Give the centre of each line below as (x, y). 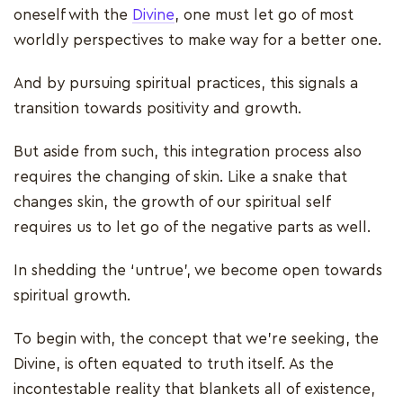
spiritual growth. (74, 295)
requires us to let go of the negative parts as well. (192, 227)
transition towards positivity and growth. (160, 108)
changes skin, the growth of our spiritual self (172, 201)
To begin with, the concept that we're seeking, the (196, 338)
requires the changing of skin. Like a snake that (180, 176)
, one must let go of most (264, 14)
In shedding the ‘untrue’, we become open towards (198, 270)
